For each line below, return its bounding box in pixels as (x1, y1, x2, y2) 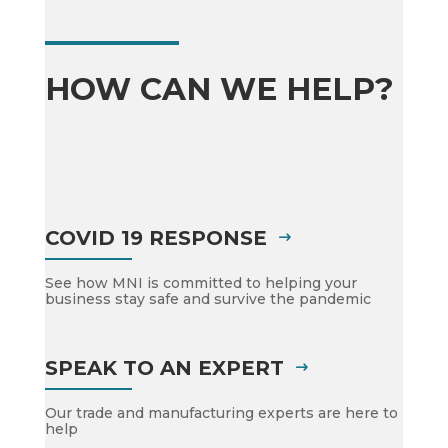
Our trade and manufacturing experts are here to (44, 404, 398, 422)
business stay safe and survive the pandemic (44, 290, 371, 308)
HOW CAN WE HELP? (44, 70, 394, 108)
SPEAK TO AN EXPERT (44, 356, 284, 380)
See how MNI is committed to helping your (44, 274, 357, 292)
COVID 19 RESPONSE (44, 226, 267, 250)
